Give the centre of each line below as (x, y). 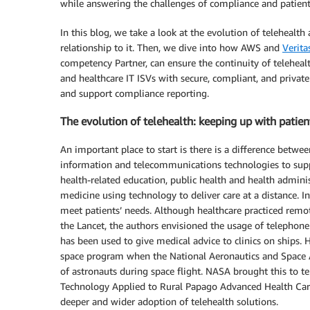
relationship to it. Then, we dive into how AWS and (171, 47)
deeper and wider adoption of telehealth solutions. (169, 301)
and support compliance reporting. (135, 93)
